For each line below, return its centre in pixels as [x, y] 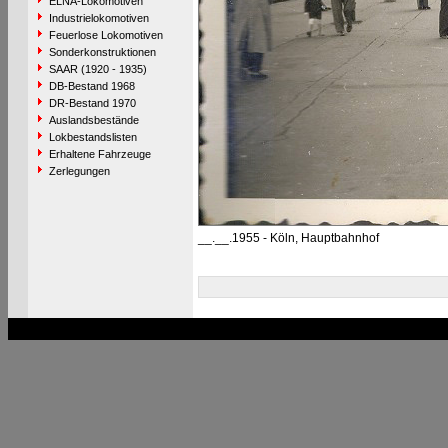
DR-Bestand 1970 [92, 103]
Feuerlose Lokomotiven [105, 35]
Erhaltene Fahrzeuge [99, 154]
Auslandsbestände [93, 120]
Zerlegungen [79, 171]
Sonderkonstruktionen [102, 52]
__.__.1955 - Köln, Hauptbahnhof [288, 238]
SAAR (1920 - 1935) [97, 69]
